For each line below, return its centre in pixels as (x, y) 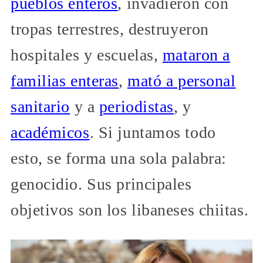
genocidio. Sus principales (101, 184)
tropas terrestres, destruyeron (110, 29)
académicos (50, 132)
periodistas (136, 106)
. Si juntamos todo (153, 132)
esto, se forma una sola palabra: (119, 158)
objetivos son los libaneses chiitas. (130, 210)
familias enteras (65, 80)
